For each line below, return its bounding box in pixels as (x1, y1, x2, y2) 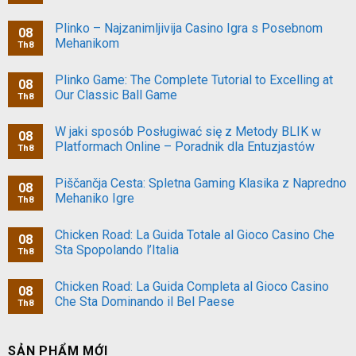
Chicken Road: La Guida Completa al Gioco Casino (55, 279, 329, 295)
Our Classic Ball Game (55, 87, 177, 103)
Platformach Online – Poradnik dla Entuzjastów (55, 139, 315, 155)
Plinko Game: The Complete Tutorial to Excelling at (55, 72, 333, 88)
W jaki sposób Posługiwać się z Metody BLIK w (55, 124, 321, 140)
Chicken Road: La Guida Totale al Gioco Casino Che (55, 227, 335, 243)
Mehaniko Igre (55, 191, 134, 207)
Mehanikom (55, 36, 119, 52)
